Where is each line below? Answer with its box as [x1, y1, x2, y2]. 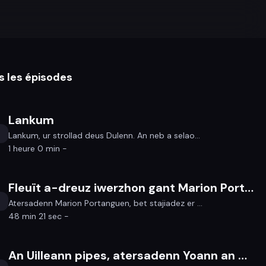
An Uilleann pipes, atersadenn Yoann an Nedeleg [238, 248, 248, 263]
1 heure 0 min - [8, 143, 68, 154]
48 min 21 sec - [8, 211, 69, 221]
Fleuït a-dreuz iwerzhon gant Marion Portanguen [245, 180, 254, 195]
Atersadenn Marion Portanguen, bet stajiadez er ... [8, 198, 203, 208]
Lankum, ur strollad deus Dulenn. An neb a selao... [8, 130, 201, 141]
